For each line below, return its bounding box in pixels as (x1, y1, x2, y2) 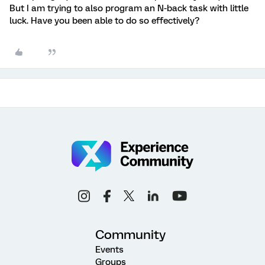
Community (95, 227, 166, 242)
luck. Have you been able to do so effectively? (9, 15, 199, 26)
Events (95, 244, 124, 255)
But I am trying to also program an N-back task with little (9, 3, 248, 14)
